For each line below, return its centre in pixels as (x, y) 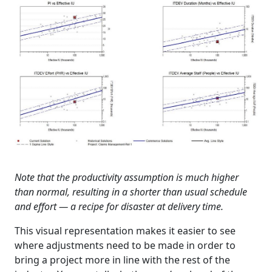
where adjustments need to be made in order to (125, 246)
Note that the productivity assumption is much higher (127, 178)
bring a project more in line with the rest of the (122, 260)
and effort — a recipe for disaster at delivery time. (119, 207)
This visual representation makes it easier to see (125, 231)
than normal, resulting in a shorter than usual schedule (131, 192)
